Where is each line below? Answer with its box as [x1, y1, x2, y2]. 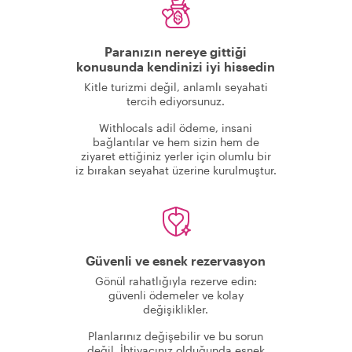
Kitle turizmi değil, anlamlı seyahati [83, 80, 268, 93]
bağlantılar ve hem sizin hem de [92, 135, 259, 148]
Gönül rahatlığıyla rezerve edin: [94, 274, 257, 288]
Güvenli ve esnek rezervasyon [86, 253, 266, 268]
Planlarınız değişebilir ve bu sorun [88, 329, 264, 343]
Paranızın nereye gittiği [104, 44, 247, 59]
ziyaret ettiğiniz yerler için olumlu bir [80, 149, 271, 163]
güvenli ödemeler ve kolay [108, 288, 244, 302]
